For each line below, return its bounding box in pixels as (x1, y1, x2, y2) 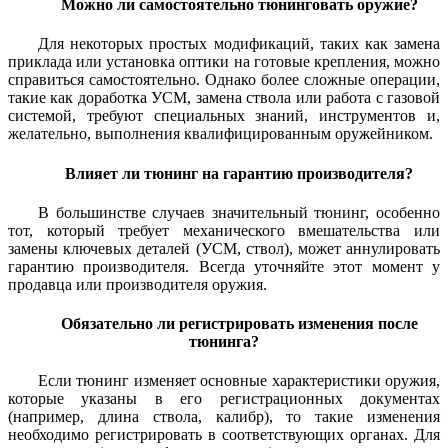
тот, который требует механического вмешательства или (8, 221, 440, 239)
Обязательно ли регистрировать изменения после (60, 315, 418, 333)
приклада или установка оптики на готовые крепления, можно (8, 53, 440, 71)
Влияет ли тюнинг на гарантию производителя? (65, 164, 413, 182)
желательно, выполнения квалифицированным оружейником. (8, 125, 433, 143)
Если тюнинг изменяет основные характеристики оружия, (38, 372, 440, 390)
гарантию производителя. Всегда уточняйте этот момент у (8, 257, 440, 275)
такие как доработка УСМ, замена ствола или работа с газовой (8, 89, 440, 107)
